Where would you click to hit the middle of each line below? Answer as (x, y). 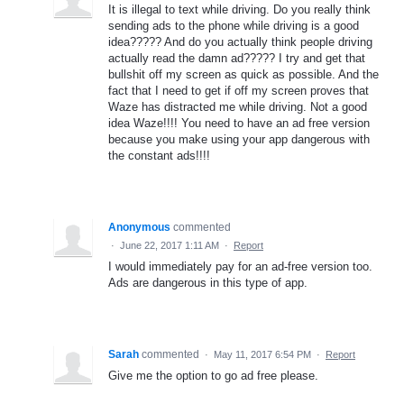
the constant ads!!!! (159, 155)
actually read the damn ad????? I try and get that (237, 58)
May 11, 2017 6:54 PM (262, 354)
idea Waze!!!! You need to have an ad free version (239, 123)
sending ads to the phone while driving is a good (234, 25)
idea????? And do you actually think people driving (240, 41)
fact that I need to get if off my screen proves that (239, 90)
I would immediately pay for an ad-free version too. (240, 266)
